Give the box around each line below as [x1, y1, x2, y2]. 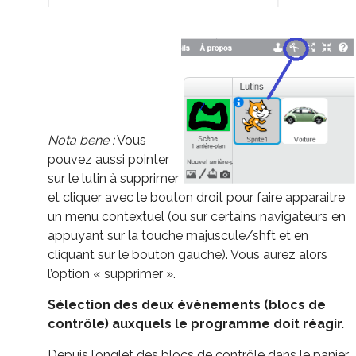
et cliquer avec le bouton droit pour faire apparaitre [48, 189, 345, 205]
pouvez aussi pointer [48, 151, 169, 167]
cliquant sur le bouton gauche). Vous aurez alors [48, 246, 327, 262]
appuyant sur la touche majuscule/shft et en [48, 227, 308, 243]
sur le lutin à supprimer [48, 170, 179, 186]
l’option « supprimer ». [48, 265, 176, 281]
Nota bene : [48, 132, 114, 148]
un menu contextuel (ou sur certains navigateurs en [48, 208, 346, 224]
